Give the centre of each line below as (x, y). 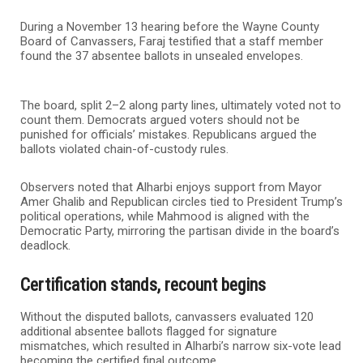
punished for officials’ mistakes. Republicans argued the (169, 134)
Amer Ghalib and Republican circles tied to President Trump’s (181, 201)
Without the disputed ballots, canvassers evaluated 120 (167, 316)
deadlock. (45, 245)
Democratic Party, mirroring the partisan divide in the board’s (180, 231)
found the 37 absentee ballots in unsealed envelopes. (162, 56)
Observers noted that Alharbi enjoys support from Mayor (171, 187)
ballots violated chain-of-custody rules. (124, 149)
